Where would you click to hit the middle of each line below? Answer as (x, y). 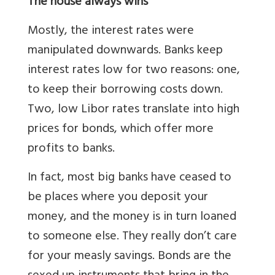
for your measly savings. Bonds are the (130, 257)
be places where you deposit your (118, 198)
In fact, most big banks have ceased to (130, 179)
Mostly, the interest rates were (111, 32)
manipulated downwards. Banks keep (125, 52)
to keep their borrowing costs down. (125, 91)
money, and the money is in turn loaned (132, 218)
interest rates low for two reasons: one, (134, 71)
